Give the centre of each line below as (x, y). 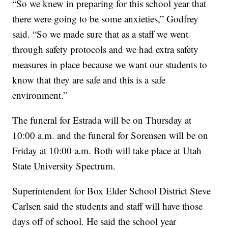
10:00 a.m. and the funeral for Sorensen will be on (110, 135)
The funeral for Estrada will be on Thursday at (102, 120)
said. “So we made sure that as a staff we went (101, 34)
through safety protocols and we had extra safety (106, 49)
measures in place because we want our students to (110, 65)
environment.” (40, 95)
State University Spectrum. (64, 166)
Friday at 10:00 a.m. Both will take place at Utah (107, 151)
